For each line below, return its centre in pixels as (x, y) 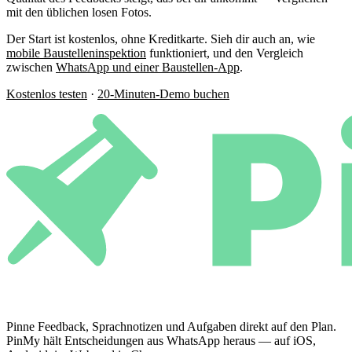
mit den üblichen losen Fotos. (79, 12)
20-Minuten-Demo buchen (163, 93)
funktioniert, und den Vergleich (225, 53)
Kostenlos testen (47, 93)
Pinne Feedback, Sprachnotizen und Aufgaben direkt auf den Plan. (171, 326)
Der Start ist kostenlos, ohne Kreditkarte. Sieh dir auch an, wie (161, 38)
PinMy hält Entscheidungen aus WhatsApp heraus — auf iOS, (161, 340)
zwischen (31, 67)
